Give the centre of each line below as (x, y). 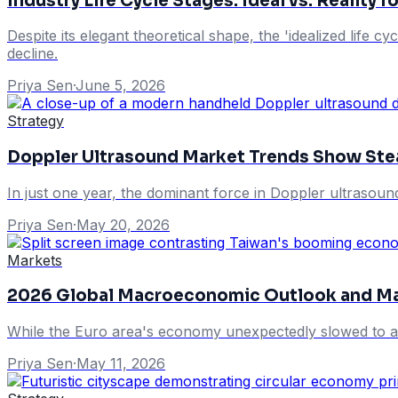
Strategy (36, 121)
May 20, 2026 (123, 224)
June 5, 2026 (120, 86)
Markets (35, 260)
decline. (32, 54)
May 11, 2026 (121, 364)
